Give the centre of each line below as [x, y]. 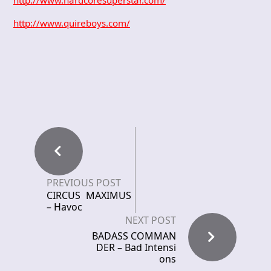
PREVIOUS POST [84, 182]
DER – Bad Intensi [136, 247]
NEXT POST [151, 220]
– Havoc [64, 207]
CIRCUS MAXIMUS [89, 195]
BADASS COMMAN [134, 236]
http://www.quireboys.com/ [72, 23]
